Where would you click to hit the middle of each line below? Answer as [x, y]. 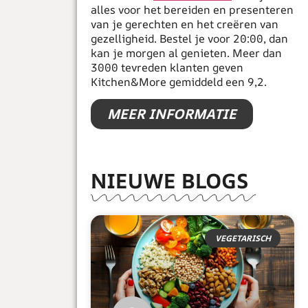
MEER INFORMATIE [172, 114]
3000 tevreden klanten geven [167, 67]
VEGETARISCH [243, 238]
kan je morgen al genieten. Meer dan [186, 53]
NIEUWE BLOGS [170, 181]
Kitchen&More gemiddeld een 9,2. [179, 82]
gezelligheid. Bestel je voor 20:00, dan [189, 38]
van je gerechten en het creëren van [185, 24]
